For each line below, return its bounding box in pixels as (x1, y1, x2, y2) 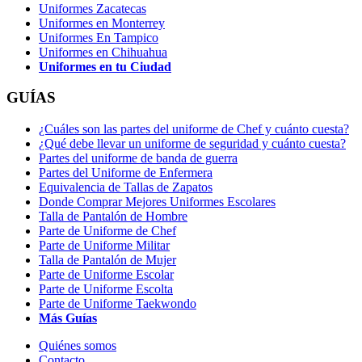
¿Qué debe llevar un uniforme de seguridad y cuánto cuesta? (39, 137, 346, 151)
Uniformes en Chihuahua (39, 44, 167, 59)
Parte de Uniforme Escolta (39, 282, 173, 297)
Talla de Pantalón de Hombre (39, 209, 187, 224)
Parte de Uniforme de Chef (39, 224, 176, 238)
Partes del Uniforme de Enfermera (39, 166, 213, 180)
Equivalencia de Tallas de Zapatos (39, 180, 213, 195)
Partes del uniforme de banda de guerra (39, 151, 238, 166)
